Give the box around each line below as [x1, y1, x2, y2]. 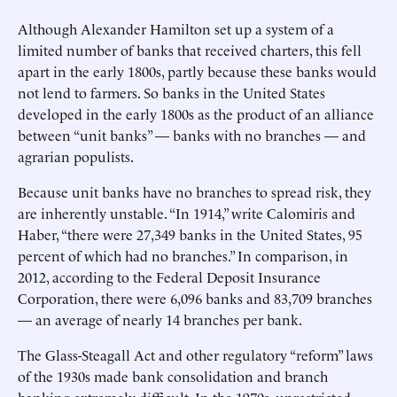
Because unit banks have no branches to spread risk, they [18, 182, 371, 201]
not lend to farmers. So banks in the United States [18, 82, 325, 102]
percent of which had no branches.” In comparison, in [18, 245, 348, 265]
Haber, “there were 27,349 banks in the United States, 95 [18, 224, 362, 244]
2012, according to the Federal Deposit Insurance [18, 267, 321, 286]
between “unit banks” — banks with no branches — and [18, 125, 366, 144]
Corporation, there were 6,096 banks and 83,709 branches [18, 288, 372, 307]
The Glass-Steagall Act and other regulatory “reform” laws [18, 345, 373, 364]
